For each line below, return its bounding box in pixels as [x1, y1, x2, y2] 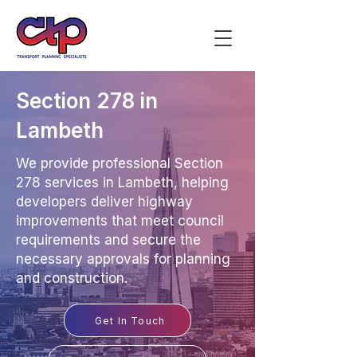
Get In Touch [94, 314, 166, 327]
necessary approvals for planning [16, 251, 230, 267]
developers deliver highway [16, 194, 193, 210]
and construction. [16, 270, 127, 286]
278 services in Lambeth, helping [16, 175, 229, 190]
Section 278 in [16, 88, 158, 113]
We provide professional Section [16, 155, 223, 171]
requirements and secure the [16, 232, 201, 248]
